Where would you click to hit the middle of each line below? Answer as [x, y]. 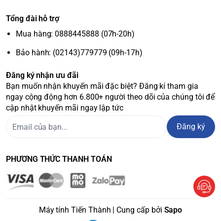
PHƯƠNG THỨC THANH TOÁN [59, 159]
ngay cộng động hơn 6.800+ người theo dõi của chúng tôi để [110, 97]
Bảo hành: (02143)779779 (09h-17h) [79, 53]
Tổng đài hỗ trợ [33, 18]
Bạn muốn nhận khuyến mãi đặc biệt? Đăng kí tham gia [102, 86]
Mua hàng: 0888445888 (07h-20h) [75, 34]
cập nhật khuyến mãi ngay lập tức [65, 108]
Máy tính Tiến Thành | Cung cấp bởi [101, 210]
